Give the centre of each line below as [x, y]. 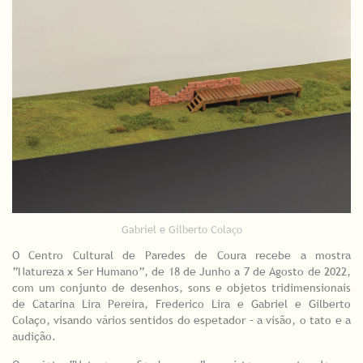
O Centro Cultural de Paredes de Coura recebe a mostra [181, 256]
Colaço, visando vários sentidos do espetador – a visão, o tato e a [181, 320]
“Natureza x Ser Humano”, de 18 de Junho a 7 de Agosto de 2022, [181, 272]
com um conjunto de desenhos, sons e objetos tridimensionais [181, 288]
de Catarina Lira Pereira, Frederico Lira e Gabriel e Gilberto [181, 304]
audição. [34, 337]
